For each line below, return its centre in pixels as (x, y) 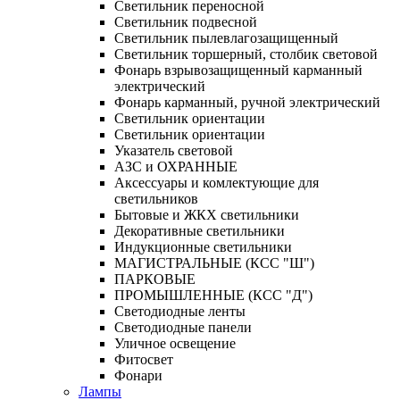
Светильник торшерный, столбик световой (246, 54)
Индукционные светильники (203, 246)
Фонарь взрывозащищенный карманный (238, 70)
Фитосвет (144, 359)
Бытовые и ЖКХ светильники (207, 214)
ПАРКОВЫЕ (155, 279)
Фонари (138, 375)
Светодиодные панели (183, 327)
